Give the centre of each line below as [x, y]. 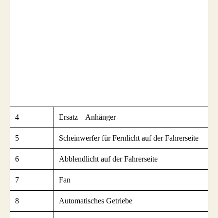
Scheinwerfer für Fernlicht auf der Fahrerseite [129, 138]
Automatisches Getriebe [96, 200]
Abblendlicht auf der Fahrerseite [108, 159]
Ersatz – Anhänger [87, 117]
